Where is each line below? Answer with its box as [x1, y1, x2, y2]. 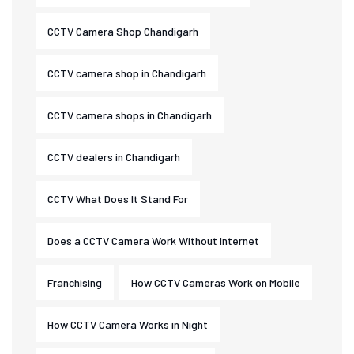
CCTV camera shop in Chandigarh [47, 66, 206, 80]
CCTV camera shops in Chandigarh [47, 108, 212, 122]
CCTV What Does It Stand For [47, 192, 188, 205]
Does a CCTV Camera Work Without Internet [47, 234, 259, 247]
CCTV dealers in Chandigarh [47, 150, 180, 164]
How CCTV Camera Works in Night [47, 318, 208, 331]
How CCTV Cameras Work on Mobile [131, 276, 300, 289]
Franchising [47, 276, 102, 289]
